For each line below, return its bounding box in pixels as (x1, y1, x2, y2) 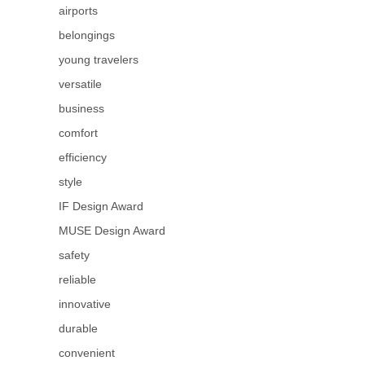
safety (59, 248, 90, 262)
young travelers (59, 53, 139, 67)
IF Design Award (59, 200, 143, 213)
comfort (59, 126, 98, 140)
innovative (59, 297, 111, 311)
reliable (59, 273, 96, 287)
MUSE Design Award (59, 224, 165, 238)
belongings (59, 29, 115, 42)
